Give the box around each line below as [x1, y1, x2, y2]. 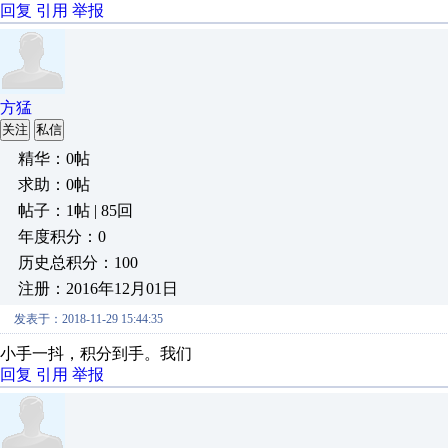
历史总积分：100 [18, 254, 138, 271]
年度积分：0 [18, 228, 106, 245]
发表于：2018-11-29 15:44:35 [14, 312, 163, 326]
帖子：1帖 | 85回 [18, 202, 133, 219]
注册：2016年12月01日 [18, 280, 178, 297]
